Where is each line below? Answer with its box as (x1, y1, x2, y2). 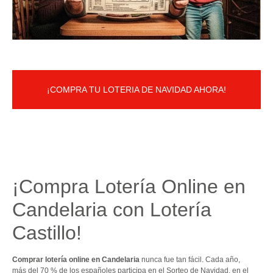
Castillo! (12, 222, 82, 244)
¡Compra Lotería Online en (12, 175, 246, 198)
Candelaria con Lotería (12, 199, 211, 221)
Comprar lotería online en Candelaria (12, 255, 140, 264)
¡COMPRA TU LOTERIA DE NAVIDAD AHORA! (47, 85, 226, 95)
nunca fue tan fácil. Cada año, (140, 255, 240, 264)
